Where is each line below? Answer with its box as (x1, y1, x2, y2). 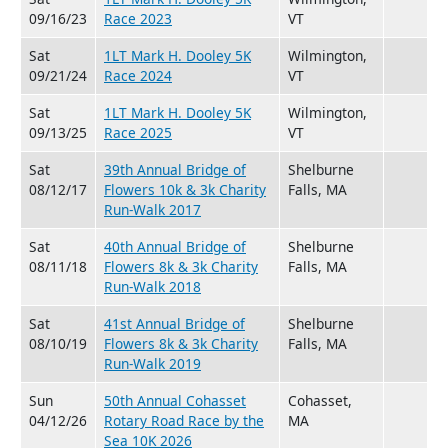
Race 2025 (104, 122, 172, 142)
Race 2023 (104, 8, 172, 28)
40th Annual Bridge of (104, 236, 246, 256)
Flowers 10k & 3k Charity (104, 179, 266, 199)
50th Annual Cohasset (104, 390, 246, 410)
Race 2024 (104, 65, 172, 85)
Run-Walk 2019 (104, 353, 201, 373)
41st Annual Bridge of (104, 313, 245, 333)
